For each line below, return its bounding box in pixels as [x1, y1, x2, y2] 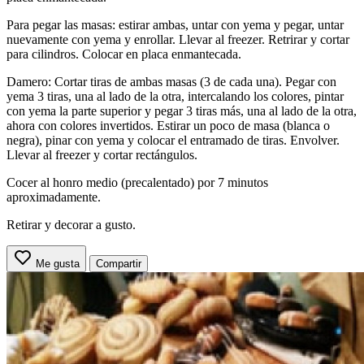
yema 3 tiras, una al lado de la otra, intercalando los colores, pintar [6, 89, 344, 103]
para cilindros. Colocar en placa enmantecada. [6, 46, 241, 61]
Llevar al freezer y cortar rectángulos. [6, 147, 197, 162]
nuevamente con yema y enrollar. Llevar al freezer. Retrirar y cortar [6, 32, 349, 46]
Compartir [96, 257, 141, 270]
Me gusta [36, 257, 80, 270]
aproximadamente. [6, 189, 101, 204]
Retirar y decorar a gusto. [6, 217, 136, 232]
